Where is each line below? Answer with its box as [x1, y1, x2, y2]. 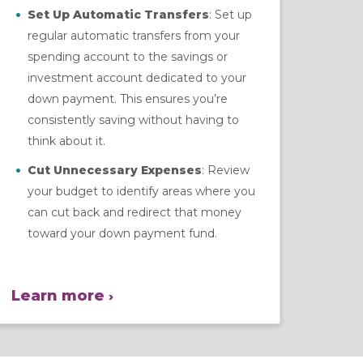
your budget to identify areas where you [28, 183, 255, 199]
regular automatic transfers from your [28, 28, 240, 43]
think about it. [28, 133, 105, 148]
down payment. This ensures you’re [28, 91, 228, 106]
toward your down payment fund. [28, 225, 217, 241]
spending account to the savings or [28, 49, 228, 64]
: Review [202, 162, 250, 177]
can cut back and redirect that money [28, 204, 241, 220]
